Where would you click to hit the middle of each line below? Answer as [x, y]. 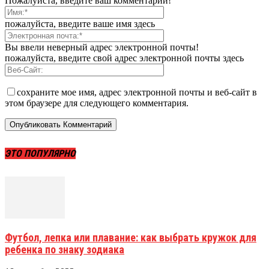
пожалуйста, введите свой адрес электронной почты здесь [124, 58]
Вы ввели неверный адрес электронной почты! [102, 47]
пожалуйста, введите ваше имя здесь [80, 23]
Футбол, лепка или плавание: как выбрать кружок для [131, 238]
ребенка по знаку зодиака [65, 250]
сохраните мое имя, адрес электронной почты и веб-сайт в [137, 92]
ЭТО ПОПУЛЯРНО [40, 153]
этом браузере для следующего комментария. [97, 103]
